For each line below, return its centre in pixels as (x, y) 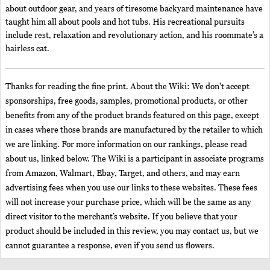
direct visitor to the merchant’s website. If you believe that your (121, 217)
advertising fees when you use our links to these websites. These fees (131, 188)
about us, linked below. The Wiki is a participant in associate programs (135, 159)
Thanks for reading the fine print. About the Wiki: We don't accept (127, 87)
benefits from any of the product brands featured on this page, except (132, 116)
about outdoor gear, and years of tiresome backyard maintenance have (134, 9)
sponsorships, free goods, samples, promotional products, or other (127, 101)
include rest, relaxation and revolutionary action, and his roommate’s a (134, 36)
